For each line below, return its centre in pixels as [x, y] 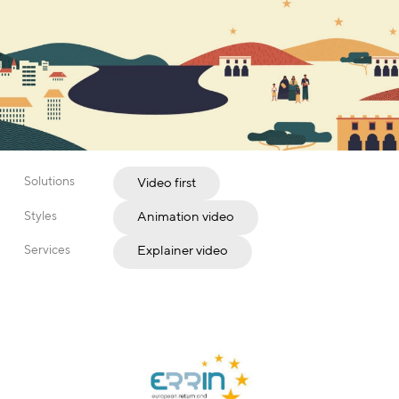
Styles [41, 215]
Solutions [49, 181]
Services [47, 249]
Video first [167, 182]
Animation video [186, 216]
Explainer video [183, 250]
